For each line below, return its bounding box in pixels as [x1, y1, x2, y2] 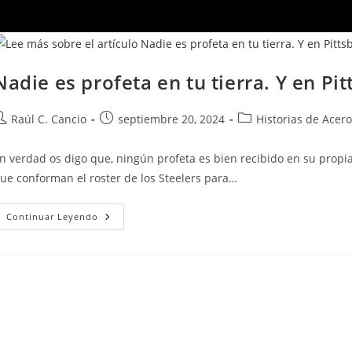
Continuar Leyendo [6, 210, 98, 222]
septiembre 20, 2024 [118, 111, 225, 126]
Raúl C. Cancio [11, 111, 86, 126]
